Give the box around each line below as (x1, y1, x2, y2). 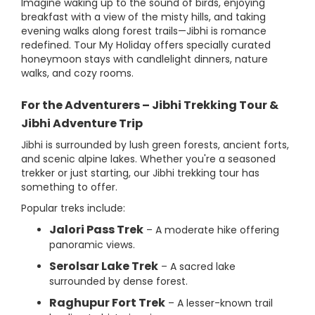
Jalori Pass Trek (49, 221, 143, 238)
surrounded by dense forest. (49, 274, 188, 289)
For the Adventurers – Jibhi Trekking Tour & (21, 97, 278, 114)
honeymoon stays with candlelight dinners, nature (21, 52, 268, 67)
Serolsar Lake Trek (49, 258, 158, 275)
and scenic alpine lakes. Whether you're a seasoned (21, 152, 276, 167)
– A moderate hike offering (143, 223, 279, 238)
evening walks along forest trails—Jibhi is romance (21, 24, 266, 39)
